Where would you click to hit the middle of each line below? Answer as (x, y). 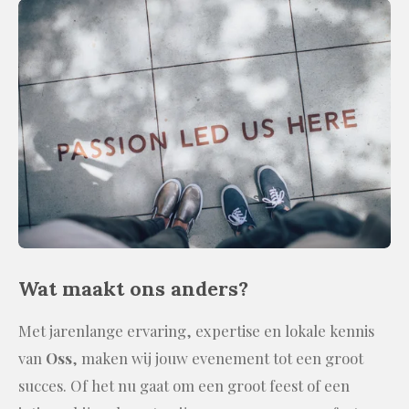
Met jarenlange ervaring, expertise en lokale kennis (196, 331)
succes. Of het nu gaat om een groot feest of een (184, 386)
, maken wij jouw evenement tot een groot (218, 358)
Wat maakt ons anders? (133, 288)
